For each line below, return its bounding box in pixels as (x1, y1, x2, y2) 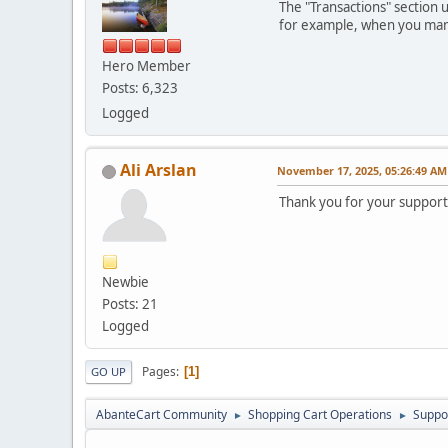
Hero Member (102, 57, 191, 76)
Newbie (102, 273, 149, 292)
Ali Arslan (120, 159, 197, 182)
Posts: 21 (102, 295, 158, 314)
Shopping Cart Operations (248, 406, 392, 424)
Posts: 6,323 (102, 79, 178, 98)
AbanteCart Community (96, 406, 227, 424)
